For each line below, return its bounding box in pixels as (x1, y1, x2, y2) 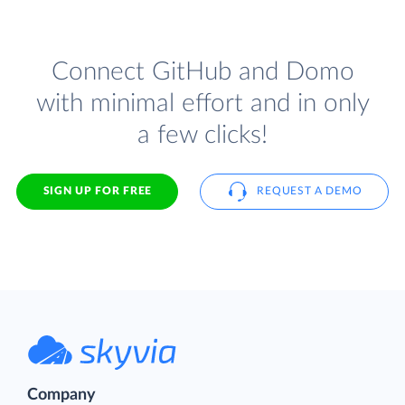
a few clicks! (137, 121, 268, 148)
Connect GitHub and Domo (51, 58, 354, 85)
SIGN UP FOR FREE (42, 185, 152, 197)
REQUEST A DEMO (257, 185, 363, 197)
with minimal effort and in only (35, 89, 370, 117)
